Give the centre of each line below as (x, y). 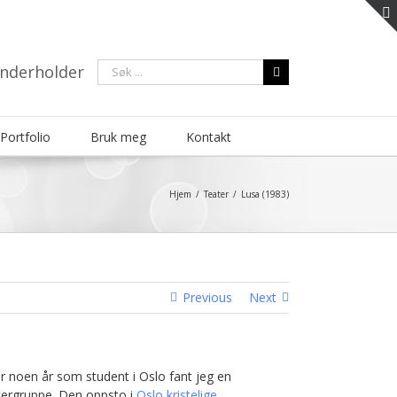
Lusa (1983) (265, 194)
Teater (216, 194)
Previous (207, 297)
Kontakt (208, 137)
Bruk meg (118, 137)
